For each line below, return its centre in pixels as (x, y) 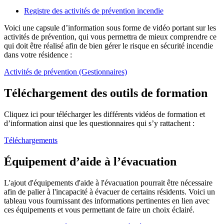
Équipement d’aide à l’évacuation (90, 161)
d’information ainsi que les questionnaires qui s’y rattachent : (99, 123)
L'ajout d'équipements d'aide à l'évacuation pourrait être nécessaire (108, 182)
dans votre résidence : (39, 55)
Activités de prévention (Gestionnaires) (65, 72)
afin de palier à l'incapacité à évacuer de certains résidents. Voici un (109, 191)
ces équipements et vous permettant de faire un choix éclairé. (100, 209)
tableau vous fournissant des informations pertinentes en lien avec (107, 200)
